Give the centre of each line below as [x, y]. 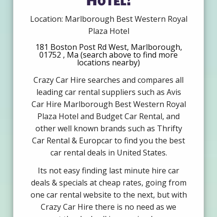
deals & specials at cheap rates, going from [108, 183]
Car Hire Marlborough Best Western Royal [108, 104]
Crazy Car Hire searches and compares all [108, 80]
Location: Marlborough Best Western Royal [108, 19]
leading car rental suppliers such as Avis [108, 92]
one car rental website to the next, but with [108, 195]
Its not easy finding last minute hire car [108, 171]
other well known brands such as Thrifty [108, 129]
